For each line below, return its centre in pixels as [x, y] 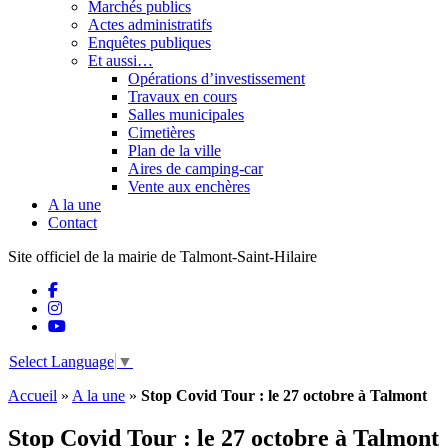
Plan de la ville [174, 150]
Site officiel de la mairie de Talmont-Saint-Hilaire [162, 256]
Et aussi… [120, 60]
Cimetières [161, 132]
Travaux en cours [182, 96]
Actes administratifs [150, 24]
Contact [72, 222]
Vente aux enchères [189, 186]
